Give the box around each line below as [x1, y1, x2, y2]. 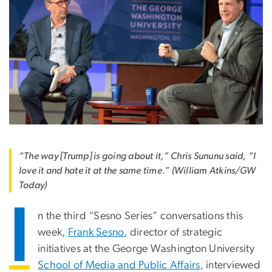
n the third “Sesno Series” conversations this [38, 210, 243, 222]
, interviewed [200, 259, 260, 271]
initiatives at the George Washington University [38, 243, 254, 254]
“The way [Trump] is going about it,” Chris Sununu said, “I [19, 151, 256, 161]
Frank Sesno [67, 226, 124, 238]
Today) [19, 180, 47, 190]
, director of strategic [124, 226, 223, 238]
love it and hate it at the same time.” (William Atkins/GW [19, 165, 256, 175]
